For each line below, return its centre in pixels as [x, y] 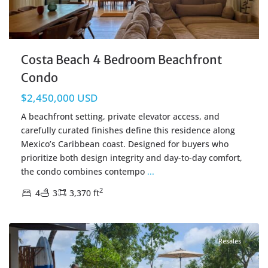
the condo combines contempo [84, 171]
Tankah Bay [101, 208]
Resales [230, 240]
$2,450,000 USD [59, 98]
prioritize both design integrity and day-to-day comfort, [132, 157]
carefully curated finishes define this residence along [128, 130]
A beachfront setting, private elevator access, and [120, 116]
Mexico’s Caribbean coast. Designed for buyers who [125, 144]
